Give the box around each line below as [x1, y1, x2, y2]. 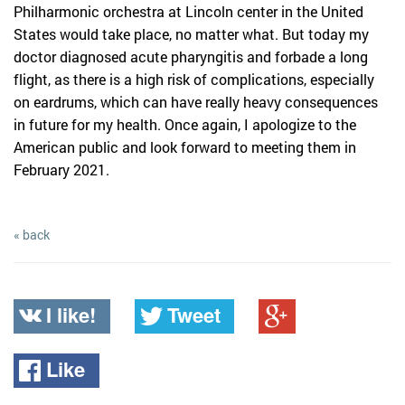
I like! [46, 299, 97, 329]
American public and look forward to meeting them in [14, 137, 356, 156]
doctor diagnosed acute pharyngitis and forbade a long [14, 47, 368, 66]
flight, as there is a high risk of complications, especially [14, 70, 374, 89]
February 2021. [14, 160, 109, 179]
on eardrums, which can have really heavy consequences [14, 92, 378, 111]
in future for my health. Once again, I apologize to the [14, 115, 356, 134]
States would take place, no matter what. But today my [14, 24, 369, 43]
